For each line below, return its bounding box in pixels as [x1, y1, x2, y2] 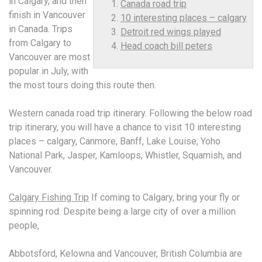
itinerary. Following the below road [111, 108, 252, 119]
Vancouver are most [9, 51, 90, 63]
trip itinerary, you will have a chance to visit [9, 122, 184, 133]
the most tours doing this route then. [9, 80, 156, 91]
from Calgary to [9, 37, 71, 49]
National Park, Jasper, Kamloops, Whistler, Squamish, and [9, 150, 242, 161]
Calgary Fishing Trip [9, 192, 89, 203]
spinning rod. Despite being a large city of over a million [9, 206, 236, 217]
